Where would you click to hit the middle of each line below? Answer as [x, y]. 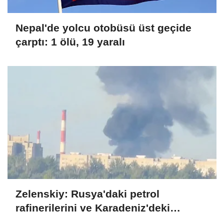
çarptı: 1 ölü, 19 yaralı [70, 42]
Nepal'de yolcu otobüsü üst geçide [103, 28]
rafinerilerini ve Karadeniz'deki [93, 208]
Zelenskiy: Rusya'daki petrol [87, 194]
